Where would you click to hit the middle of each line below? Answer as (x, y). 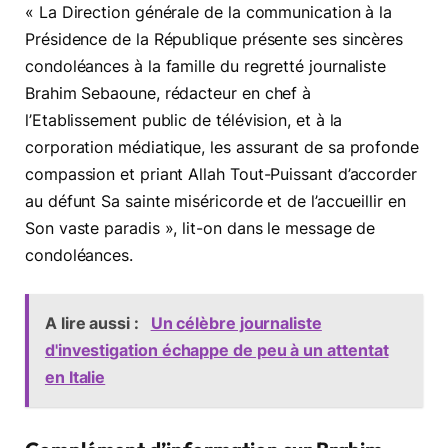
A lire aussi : (93, 322)
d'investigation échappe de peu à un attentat (216, 349)
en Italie (75, 376)
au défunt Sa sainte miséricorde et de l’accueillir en (215, 202)
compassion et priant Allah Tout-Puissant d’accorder (221, 175)
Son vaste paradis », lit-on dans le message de (200, 229)
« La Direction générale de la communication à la (209, 13)
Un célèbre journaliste (236, 322)
